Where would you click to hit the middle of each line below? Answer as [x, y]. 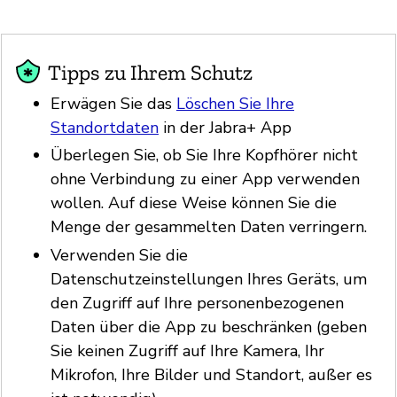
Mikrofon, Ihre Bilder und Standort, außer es [211, 374]
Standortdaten [105, 127]
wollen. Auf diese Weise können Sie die [194, 203]
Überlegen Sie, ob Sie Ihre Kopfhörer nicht [204, 156]
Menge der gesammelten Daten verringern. [209, 227]
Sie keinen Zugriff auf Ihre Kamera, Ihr [187, 350]
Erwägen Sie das [113, 103]
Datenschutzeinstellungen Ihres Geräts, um [209, 279]
